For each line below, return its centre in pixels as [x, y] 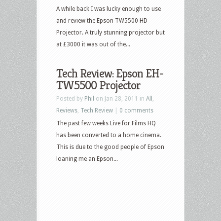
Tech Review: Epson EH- [110, 73]
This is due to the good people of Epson [110, 147]
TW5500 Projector [98, 85]
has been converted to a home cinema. [109, 135]
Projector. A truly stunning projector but [110, 32]
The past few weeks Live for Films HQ [106, 123]
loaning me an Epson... [87, 159]
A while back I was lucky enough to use [109, 9]
